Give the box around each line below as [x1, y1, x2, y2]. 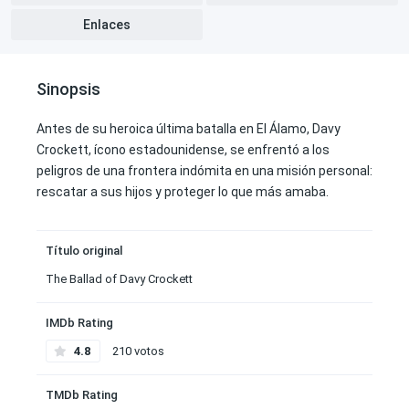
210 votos [110, 344, 164, 358]
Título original [46, 244, 122, 257]
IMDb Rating [46, 316, 113, 330]
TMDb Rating [46, 388, 118, 402]
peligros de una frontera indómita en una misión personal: [37, 163, 372, 178]
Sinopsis [37, 79, 100, 99]
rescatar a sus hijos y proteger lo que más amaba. [37, 184, 329, 199]
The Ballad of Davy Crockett [46, 272, 193, 286]
